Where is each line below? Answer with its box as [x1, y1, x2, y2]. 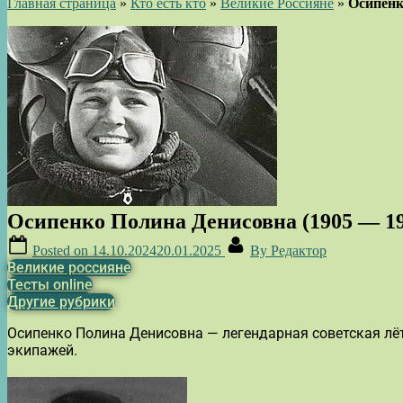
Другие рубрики [7, 292, 115, 310]
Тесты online [7, 275, 93, 293]
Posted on [32, 242, 92, 258]
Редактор [271, 242, 327, 258]
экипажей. [7, 341, 77, 359]
